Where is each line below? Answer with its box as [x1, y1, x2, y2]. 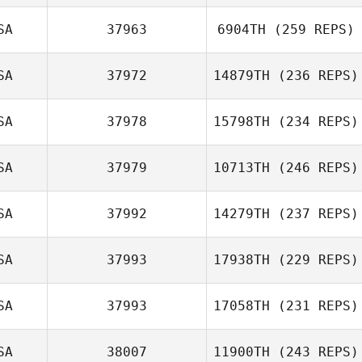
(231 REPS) [270, 298, 359, 314]
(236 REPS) [270, 68, 359, 83]
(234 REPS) [270, 114, 359, 129]
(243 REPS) [270, 344, 359, 360]
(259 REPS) [266, 22, 355, 37]
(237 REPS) [270, 206, 359, 221]
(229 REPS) [270, 252, 359, 267]
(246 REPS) [270, 160, 359, 175]
